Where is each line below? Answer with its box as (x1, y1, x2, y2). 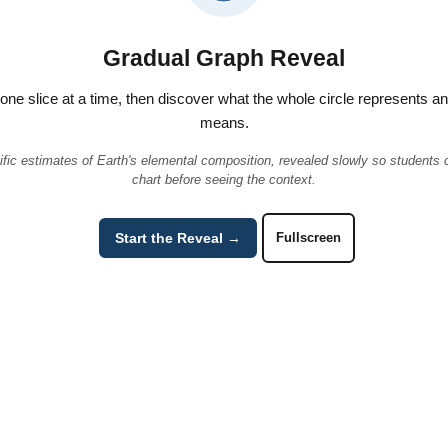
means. (199, 113, 249, 131)
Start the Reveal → (114, 229, 241, 246)
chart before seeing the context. (132, 171, 316, 187)
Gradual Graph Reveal (103, 44, 345, 71)
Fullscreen (275, 230, 341, 246)
